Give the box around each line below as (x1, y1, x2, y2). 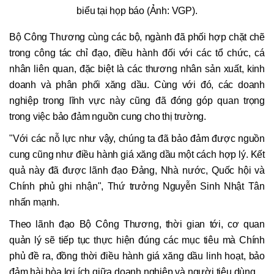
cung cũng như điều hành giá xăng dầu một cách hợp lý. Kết (9, 149, 265, 160)
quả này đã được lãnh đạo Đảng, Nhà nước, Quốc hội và (9, 165, 265, 176)
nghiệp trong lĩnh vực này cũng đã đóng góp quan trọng (9, 95, 265, 106)
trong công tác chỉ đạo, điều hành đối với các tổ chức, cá (9, 48, 265, 59)
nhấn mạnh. (9, 197, 60, 208)
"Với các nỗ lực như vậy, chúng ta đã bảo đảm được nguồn (9, 133, 265, 144)
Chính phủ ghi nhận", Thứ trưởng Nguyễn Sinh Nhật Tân (9, 181, 265, 192)
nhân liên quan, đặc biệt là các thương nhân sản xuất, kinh (9, 64, 265, 75)
